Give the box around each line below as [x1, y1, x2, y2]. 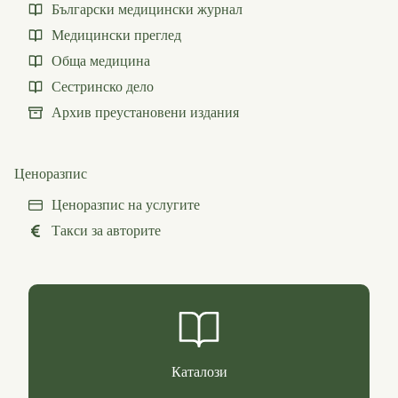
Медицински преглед [52, 27, 181, 43]
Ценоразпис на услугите [52, 197, 200, 213]
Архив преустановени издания [52, 104, 239, 120]
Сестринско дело [52, 78, 154, 94]
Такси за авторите [52, 223, 161, 239]
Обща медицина [52, 52, 150, 68]
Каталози [171, 364, 227, 380]
